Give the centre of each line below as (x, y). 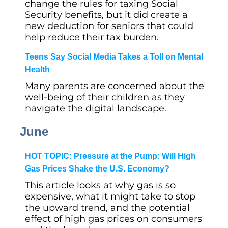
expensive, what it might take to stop (110, 196)
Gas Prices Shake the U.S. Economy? (97, 169)
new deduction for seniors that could (109, 26)
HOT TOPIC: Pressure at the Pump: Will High (110, 156)
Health (37, 69)
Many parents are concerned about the (115, 86)
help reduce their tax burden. (92, 37)
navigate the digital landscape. (96, 108)
